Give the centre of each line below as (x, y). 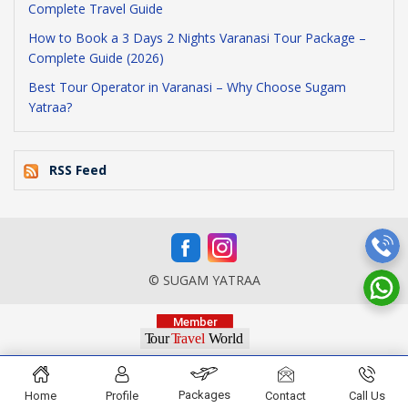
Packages (204, 395)
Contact (286, 396)
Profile (122, 396)
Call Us (367, 396)
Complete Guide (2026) (96, 58)
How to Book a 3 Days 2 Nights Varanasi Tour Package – (197, 38)
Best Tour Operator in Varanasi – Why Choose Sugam (187, 87)
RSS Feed (78, 170)
